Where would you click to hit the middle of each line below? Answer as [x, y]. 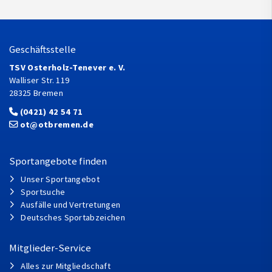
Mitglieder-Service [50, 248]
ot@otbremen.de [57, 125]
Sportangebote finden [58, 161]
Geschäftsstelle [42, 50]
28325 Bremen [36, 93]
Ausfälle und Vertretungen [71, 205]
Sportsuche [43, 192]
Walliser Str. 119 [39, 80]
